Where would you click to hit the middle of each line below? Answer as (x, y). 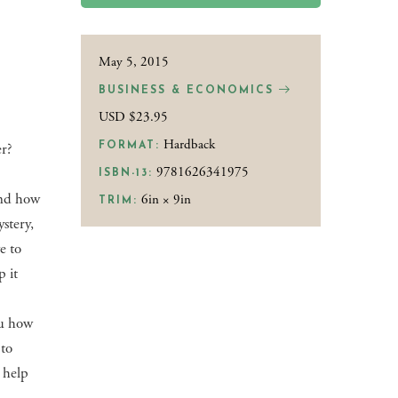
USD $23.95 (134, 117)
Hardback (188, 144)
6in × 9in (165, 199)
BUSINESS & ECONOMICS (189, 91)
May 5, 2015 (134, 62)
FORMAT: (130, 146)
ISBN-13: (126, 173)
